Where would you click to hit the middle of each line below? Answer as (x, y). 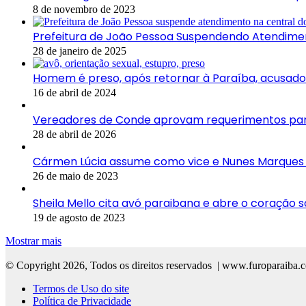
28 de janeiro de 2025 (80, 51)
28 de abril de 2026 (74, 135)
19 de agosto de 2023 (79, 218)
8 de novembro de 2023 (84, 10)
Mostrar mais (33, 241)
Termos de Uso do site (81, 289)
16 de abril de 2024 (74, 93)
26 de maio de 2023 (75, 176)
